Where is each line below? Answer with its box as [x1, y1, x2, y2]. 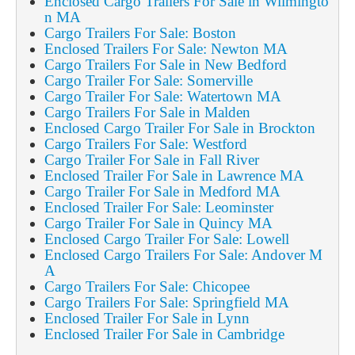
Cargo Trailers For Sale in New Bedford [44, 55, 287, 73]
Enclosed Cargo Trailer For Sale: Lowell [44, 230, 289, 247]
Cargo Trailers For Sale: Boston [44, 24, 236, 41]
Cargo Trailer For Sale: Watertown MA [44, 87, 281, 105]
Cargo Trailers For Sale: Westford [44, 135, 247, 152]
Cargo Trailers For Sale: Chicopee [44, 277, 250, 295]
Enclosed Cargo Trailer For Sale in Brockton [44, 119, 315, 136]
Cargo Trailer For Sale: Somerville [44, 71, 253, 89]
